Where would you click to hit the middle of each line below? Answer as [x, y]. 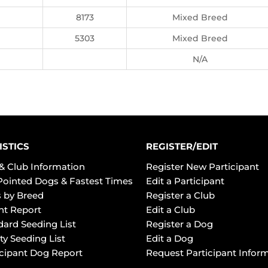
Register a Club [180, 195]
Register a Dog [179, 224]
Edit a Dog [170, 238]
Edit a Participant [185, 181]
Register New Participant [202, 167]
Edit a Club [170, 210]
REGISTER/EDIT [182, 146]
